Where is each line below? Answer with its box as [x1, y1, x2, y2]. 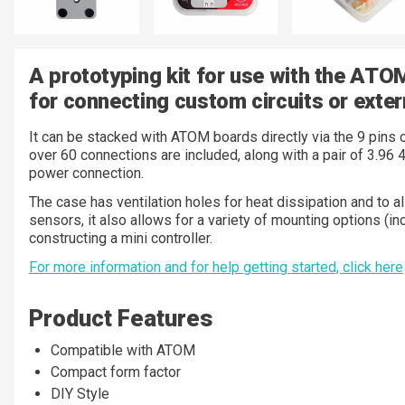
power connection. [29, 164, 144, 182]
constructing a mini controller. [29, 229, 212, 247]
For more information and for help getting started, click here [29, 258, 403, 276]
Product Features [29, 304, 212, 332]
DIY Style [51, 384, 109, 402]
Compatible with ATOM [51, 341, 195, 359]
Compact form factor [51, 363, 181, 381]
